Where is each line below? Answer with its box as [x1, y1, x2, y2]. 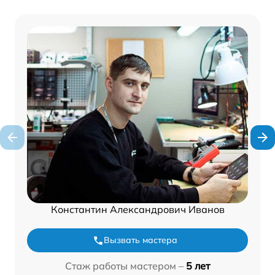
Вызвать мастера [104, 234, 177, 246]
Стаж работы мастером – [65, 260, 184, 273]
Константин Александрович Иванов [50, 203, 225, 216]
